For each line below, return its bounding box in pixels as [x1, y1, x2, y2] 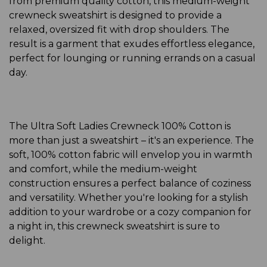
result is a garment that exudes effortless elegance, [9, 38, 254, 49]
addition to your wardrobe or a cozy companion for [9, 206, 252, 218]
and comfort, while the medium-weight [9, 163, 197, 175]
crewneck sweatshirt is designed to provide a [9, 9, 222, 21]
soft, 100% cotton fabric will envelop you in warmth [9, 148, 252, 160]
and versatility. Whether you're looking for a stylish [9, 191, 248, 203]
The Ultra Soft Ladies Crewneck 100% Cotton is [9, 120, 231, 132]
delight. [9, 234, 45, 246]
